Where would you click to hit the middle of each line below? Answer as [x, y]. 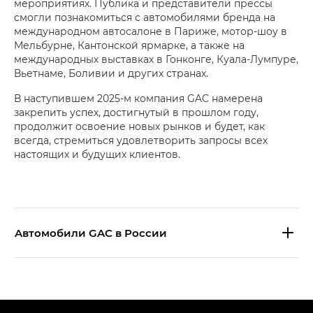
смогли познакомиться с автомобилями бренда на [145, 17]
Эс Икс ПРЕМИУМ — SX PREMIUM [125, 300]
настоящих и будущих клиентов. [97, 154]
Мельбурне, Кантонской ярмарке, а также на [129, 45]
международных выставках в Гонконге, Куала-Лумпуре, [156, 59]
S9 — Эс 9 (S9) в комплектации [118, 286]
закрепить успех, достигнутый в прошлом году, [136, 112]
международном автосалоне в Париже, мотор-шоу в [151, 31]
